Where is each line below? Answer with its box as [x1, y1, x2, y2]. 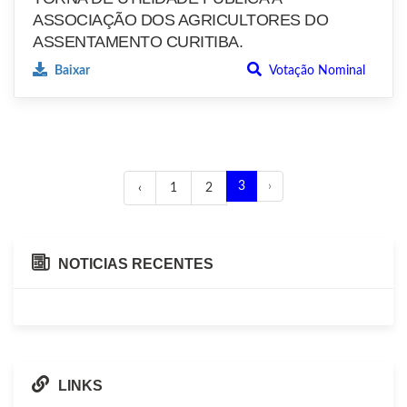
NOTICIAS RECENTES [58, 256, 213, 273]
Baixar [52, 65, 90, 78]
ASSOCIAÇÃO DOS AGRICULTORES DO [33, 11, 328, 30]
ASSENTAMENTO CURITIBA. [33, 33, 243, 52]
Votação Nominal [266, 65, 365, 78]
